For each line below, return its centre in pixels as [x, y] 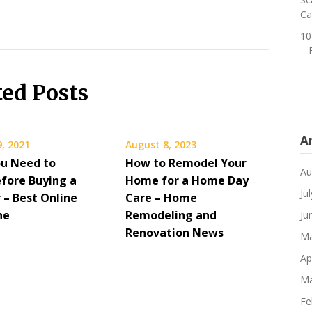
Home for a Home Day [187, 180]
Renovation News [174, 232]
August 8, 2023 [161, 144]
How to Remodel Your [186, 163]
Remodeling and [171, 215]
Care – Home [161, 197]
